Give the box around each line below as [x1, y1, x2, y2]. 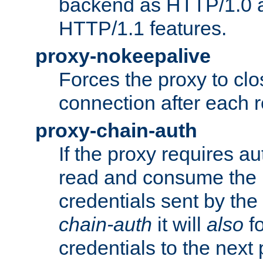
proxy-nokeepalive [35, 44, 211, 67]
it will [152, 213, 207, 235]
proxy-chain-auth [35, 119, 197, 141]
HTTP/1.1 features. [59, 16, 227, 39]
